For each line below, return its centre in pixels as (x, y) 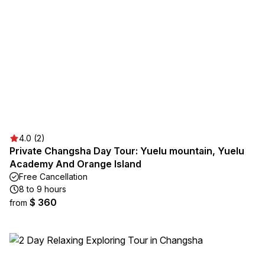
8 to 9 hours (43, 189)
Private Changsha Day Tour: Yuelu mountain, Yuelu (127, 151)
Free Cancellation (53, 177)
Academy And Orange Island (75, 164)
